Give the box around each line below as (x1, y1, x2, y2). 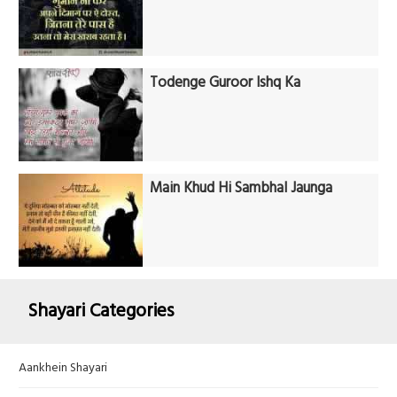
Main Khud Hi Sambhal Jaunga (150, 176, 333, 201)
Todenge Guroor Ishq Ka (150, 71, 301, 96)
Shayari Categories (27, 296, 174, 326)
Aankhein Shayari (19, 358, 107, 379)
